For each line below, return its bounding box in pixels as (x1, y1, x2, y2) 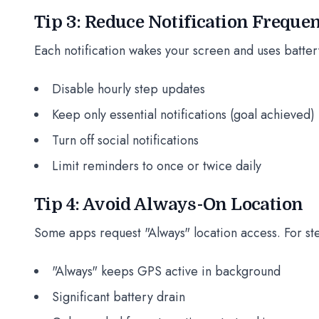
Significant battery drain (52, 288, 185, 306)
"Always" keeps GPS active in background (52, 262, 281, 281)
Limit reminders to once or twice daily (52, 157, 261, 175)
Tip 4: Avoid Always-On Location (34, 194, 303, 214)
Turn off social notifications (52, 131, 199, 150)
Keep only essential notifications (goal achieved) (52, 105, 315, 124)
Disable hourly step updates (52, 80, 205, 98)
